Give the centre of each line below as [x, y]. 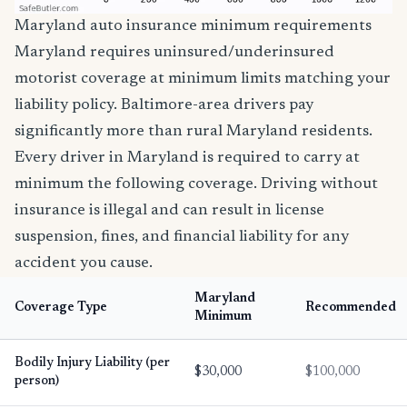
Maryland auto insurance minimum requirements [193, 26]
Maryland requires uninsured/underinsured [174, 52]
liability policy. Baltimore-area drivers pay [164, 105]
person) [37, 381]
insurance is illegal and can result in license [169, 210]
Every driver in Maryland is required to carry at [187, 158]
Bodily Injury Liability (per [92, 363]
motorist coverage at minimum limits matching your [203, 79]
